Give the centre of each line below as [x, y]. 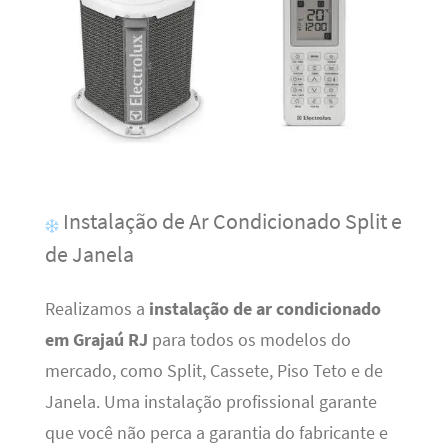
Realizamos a [96, 308]
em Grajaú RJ [96, 339]
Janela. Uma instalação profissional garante [210, 401]
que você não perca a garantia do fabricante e [216, 432]
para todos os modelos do [249, 339]
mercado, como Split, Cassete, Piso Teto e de [213, 370]
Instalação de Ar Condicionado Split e [230, 221]
